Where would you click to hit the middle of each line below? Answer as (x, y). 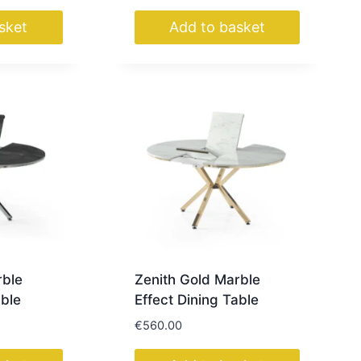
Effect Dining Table (196, 299)
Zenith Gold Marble (197, 279)
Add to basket (218, 27)
